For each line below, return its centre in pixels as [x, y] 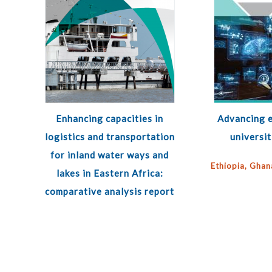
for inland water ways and [110, 155]
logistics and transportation [110, 137]
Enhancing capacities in [110, 118]
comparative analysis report [110, 191]
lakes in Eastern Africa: [110, 173]
